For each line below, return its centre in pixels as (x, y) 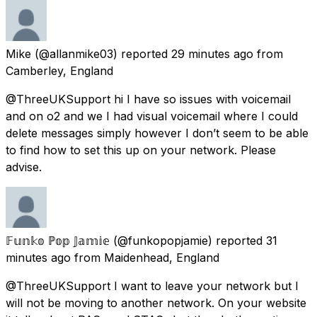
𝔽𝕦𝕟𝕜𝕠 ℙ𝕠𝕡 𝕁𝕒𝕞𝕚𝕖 (58, 240)
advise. (24, 167)
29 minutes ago (212, 53)
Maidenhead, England (162, 257)
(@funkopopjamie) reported (188, 240)
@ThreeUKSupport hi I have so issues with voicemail (148, 99)
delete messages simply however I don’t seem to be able (157, 133)
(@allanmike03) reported (101, 53)
